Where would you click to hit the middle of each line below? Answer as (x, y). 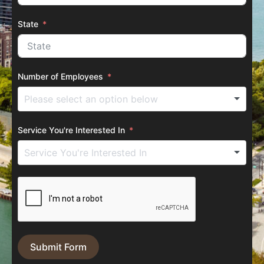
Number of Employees (60, 76)
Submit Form (58, 247)
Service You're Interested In (71, 130)
